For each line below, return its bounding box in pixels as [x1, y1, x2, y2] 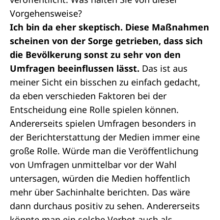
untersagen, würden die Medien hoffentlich [10, 172, 190, 184]
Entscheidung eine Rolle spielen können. [10, 104, 179, 115]
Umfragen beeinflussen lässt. [10, 62, 139, 74]
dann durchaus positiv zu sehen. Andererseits [10, 200, 200, 212]
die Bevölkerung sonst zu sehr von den [10, 49, 181, 60]
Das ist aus [139, 62, 188, 74]
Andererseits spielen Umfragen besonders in [10, 117, 196, 129]
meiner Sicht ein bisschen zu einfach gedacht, [10, 76, 200, 88]
